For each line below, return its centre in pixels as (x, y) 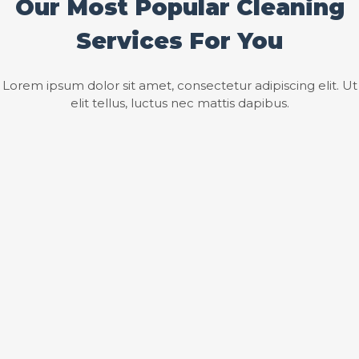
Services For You (179, 40)
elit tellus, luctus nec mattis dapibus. (179, 103)
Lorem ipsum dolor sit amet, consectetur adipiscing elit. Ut (179, 85)
